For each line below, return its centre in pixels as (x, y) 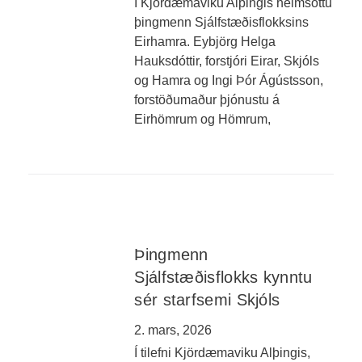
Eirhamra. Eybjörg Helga (205, 42)
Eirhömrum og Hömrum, (203, 119)
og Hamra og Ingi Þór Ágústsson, (229, 80)
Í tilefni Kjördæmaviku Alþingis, (223, 353)
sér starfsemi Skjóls (207, 300)
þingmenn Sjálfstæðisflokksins (222, 22)
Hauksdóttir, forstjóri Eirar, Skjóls (227, 61)
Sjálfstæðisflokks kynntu (223, 277)
